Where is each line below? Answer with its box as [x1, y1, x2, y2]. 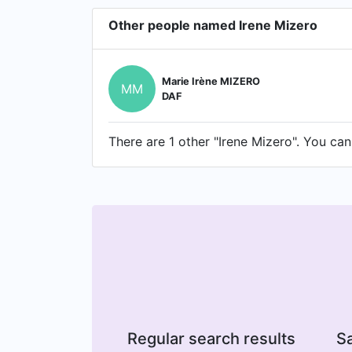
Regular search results [126, 329, 295, 348]
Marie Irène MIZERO [162, 75, 260, 87]
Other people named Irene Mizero [108, 17, 317, 33]
